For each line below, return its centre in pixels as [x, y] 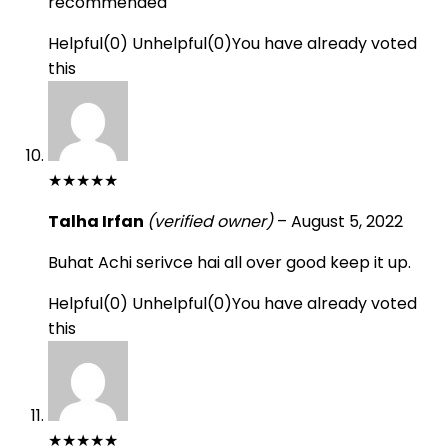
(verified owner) [210, 221]
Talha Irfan [97, 221]
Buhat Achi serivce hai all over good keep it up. [229, 262]
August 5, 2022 [347, 221]
